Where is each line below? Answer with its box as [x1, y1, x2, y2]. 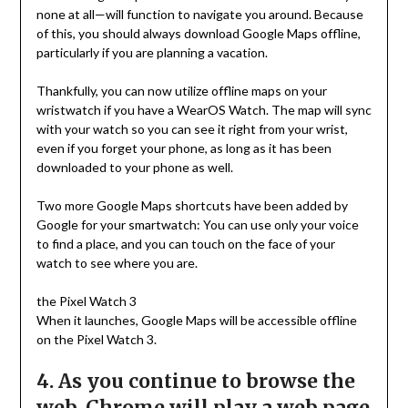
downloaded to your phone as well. [36, 159, 233, 176]
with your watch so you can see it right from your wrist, [36, 121, 348, 138]
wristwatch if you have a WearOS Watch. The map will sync [36, 102, 372, 118]
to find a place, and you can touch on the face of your [36, 236, 335, 252]
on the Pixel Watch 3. [36, 331, 157, 348]
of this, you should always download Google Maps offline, [36, 25, 361, 42]
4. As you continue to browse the [36, 369, 355, 394]
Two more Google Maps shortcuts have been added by [36, 198, 348, 214]
